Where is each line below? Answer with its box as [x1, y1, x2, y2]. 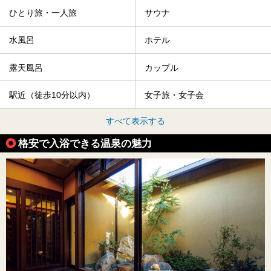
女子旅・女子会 [145, 90, 204, 100]
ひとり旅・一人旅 [9, 8, 77, 18]
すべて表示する [106, 116, 165, 126]
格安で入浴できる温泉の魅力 [18, 137, 152, 149]
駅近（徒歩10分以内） [9, 90, 95, 100]
